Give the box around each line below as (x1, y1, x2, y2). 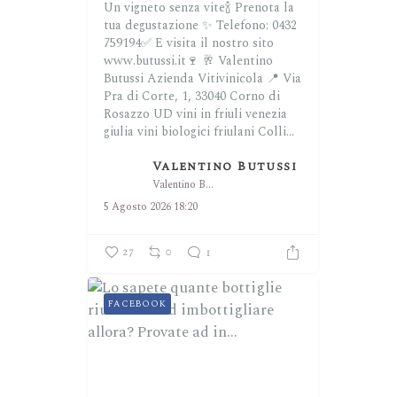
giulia (103, 122, 134, 142)
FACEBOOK (107, 297, 167, 312)
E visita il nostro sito (154, 34, 274, 53)
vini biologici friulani (136, 122, 254, 142)
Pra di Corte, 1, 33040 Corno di (103, 87, 280, 106)
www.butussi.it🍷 (103, 51, 198, 71)
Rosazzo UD (103, 105, 173, 124)
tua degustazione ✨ (103, 16, 213, 35)
